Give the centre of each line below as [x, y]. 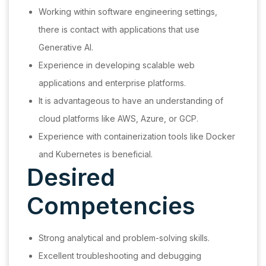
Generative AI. [66, 47]
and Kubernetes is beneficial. [96, 154]
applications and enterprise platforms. [112, 83]
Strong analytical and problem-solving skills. [124, 238]
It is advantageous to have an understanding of [131, 101]
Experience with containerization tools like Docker [137, 137]
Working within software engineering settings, [128, 12]
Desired [71, 178]
